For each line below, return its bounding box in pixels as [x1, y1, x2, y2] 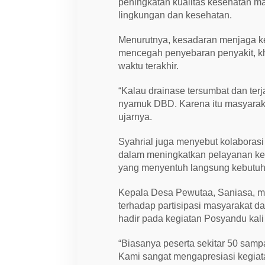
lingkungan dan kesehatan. [118, 9, 232, 20]
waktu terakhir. [118, 60, 179, 71]
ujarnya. [118, 111, 153, 122]
